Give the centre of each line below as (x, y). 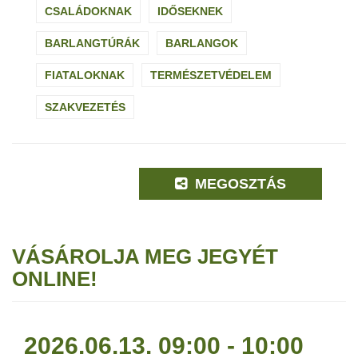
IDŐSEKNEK (190, 12)
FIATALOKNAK (85, 76)
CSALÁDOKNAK (88, 12)
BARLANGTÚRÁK (92, 44)
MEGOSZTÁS (239, 184)
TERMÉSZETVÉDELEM (211, 76)
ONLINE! (55, 279)
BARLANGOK (202, 44)
